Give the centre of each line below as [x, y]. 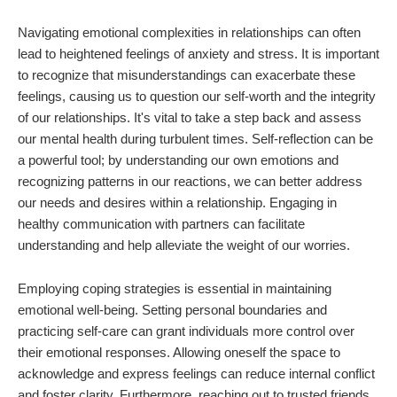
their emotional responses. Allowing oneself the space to [179, 353]
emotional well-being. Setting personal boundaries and [172, 310]
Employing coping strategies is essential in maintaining [175, 289]
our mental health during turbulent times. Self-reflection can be [195, 139]
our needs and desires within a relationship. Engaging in [177, 203]
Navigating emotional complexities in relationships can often [189, 33]
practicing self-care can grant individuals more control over [186, 331]
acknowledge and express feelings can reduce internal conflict [196, 374]
